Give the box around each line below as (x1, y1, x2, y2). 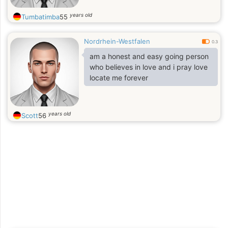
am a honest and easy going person (90, 52, 209, 61)
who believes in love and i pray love (90, 63, 208, 71)
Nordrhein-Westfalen (84, 37, 150, 45)
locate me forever (90, 73, 150, 82)
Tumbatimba (21, 13, 60, 21)
